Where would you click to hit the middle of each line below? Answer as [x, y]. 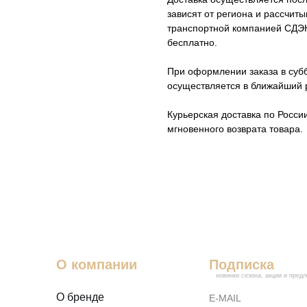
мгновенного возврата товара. [235, 129]
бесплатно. [192, 43]
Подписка [242, 265]
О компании [97, 265]
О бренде [80, 297]
